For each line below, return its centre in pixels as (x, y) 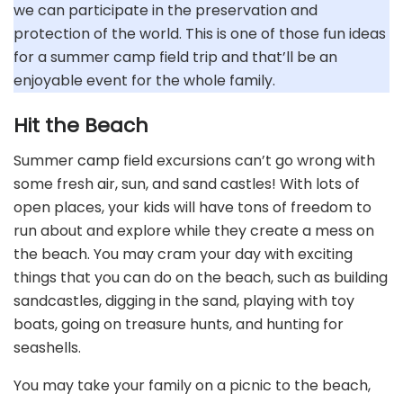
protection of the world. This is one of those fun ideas (200, 34)
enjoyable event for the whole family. (144, 81)
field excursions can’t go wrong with (247, 160)
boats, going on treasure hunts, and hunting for (179, 324)
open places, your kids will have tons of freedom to (193, 207)
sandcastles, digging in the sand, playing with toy (184, 300)
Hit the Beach (81, 125)
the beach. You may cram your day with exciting (183, 254)
